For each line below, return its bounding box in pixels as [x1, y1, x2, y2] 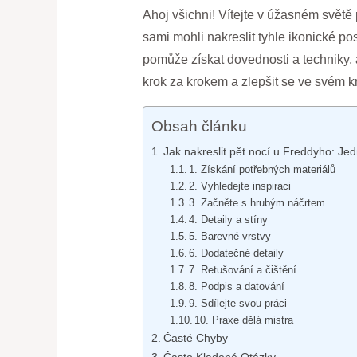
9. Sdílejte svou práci [189, 297, 288, 310]
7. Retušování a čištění [189, 264, 297, 277]
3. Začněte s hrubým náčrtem [189, 197, 326, 210]
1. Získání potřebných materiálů [189, 163, 336, 176]
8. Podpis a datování [189, 280, 285, 293]
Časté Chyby [163, 331, 228, 345]
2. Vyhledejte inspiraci [189, 180, 292, 193]
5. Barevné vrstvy [189, 230, 272, 243]
